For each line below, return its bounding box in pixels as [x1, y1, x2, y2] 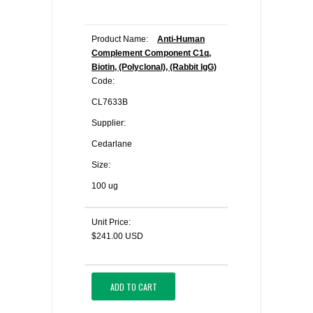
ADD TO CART [110, 280, 157, 293]
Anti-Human [157, 34, 205, 44]
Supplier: [92, 118, 126, 128]
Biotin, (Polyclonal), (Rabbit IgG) [92, 62, 217, 72]
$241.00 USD [92, 231, 143, 241]
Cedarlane [92, 139, 132, 149]
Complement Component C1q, [92, 48, 211, 58]
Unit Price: [92, 217, 131, 227]
